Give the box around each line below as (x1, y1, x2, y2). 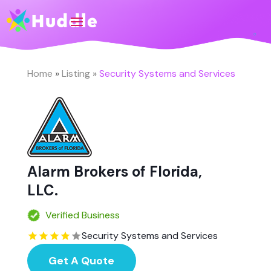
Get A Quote (48, 253, 115, 268)
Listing (61, 67, 90, 80)
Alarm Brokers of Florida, (27, 162, 202, 181)
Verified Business (45, 208, 120, 221)
